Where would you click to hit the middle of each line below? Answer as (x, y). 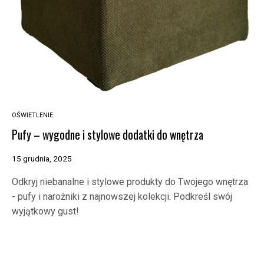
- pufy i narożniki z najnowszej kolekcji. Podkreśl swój (122, 197)
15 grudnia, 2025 (42, 159)
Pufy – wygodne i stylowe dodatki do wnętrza (108, 135)
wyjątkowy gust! (45, 212)
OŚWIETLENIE (32, 115)
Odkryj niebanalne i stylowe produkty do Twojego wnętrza (130, 182)
